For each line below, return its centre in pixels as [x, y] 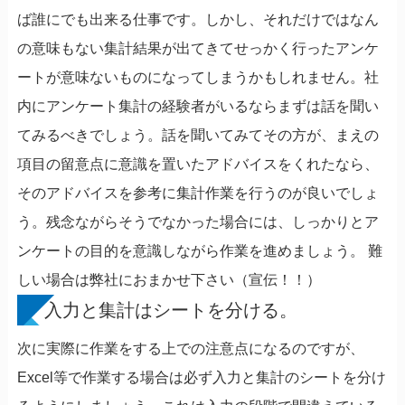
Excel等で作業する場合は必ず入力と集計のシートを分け [201, 377]
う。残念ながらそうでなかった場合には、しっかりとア [198, 221]
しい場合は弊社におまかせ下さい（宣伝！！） [176, 279]
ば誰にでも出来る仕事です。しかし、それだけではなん [198, 19]
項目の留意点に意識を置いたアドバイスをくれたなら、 [198, 164]
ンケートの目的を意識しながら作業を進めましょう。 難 [199, 250]
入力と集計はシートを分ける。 [170, 310]
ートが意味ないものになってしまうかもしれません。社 [198, 77]
